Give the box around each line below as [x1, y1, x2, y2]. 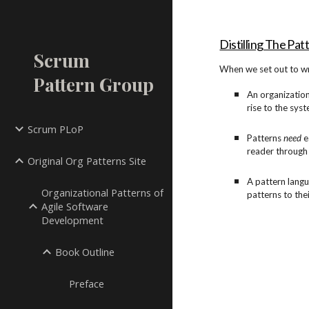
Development [41, 213, 103, 227]
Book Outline [55, 245, 114, 259]
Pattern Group [33, 72, 154, 97]
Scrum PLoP [28, 122, 83, 136]
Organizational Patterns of [41, 186, 163, 199]
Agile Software [41, 199, 108, 213]
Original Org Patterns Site [28, 154, 146, 168]
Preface [69, 277, 104, 290]
